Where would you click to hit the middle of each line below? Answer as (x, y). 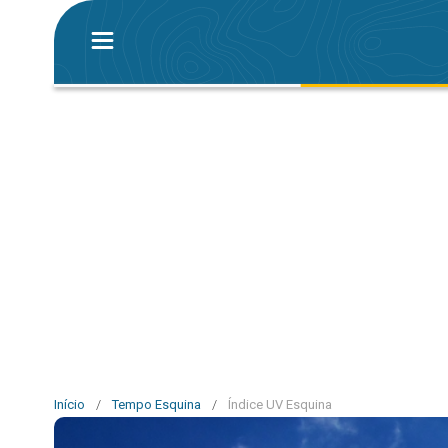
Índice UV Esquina (280, 404)
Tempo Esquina (156, 404)
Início (69, 404)
